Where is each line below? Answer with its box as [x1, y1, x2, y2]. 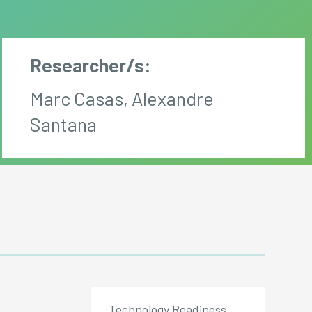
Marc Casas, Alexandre [30, 87, 214, 109]
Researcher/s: [30, 54, 152, 76]
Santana [30, 113, 97, 135]
